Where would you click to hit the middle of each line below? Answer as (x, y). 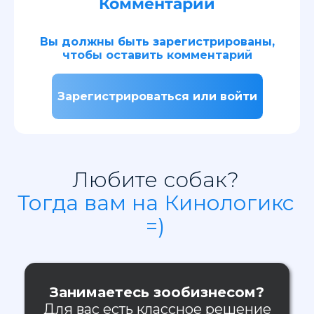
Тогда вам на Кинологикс (155, 203)
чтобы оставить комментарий (157, 55)
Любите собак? (155, 179)
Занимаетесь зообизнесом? (157, 292)
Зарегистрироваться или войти (157, 96)
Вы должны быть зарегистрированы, (157, 41)
